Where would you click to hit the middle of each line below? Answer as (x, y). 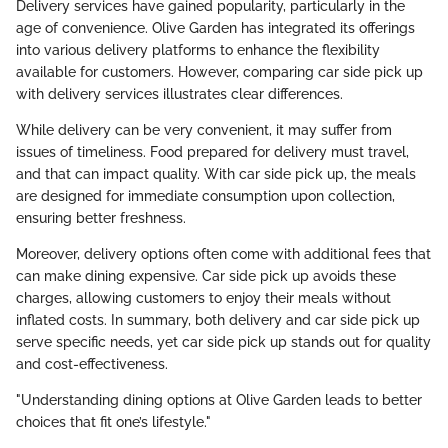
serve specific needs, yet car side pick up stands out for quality (223, 341)
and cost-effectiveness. (92, 363)
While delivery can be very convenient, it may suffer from (204, 129)
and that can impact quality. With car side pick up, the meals (216, 173)
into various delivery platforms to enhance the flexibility (198, 49)
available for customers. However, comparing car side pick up (219, 71)
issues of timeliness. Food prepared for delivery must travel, (212, 151)
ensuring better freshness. (101, 217)
